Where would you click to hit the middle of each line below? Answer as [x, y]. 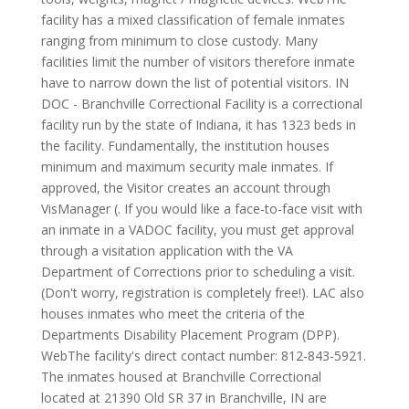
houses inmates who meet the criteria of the [173, 314]
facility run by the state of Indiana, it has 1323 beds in [198, 125]
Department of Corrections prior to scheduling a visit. [198, 272]
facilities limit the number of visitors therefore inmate [198, 62]
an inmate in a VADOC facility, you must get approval [197, 230]
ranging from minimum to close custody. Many [179, 41]
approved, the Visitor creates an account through [185, 188]
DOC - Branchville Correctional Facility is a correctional [201, 104]
